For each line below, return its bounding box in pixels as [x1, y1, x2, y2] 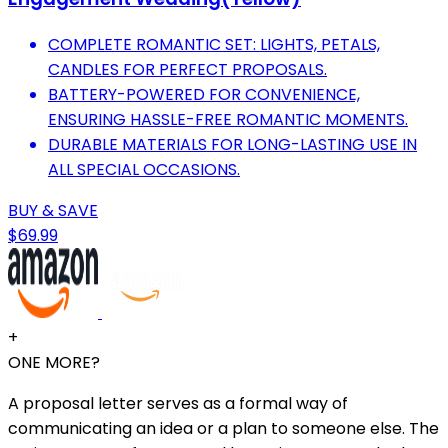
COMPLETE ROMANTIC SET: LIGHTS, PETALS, [48, 32, 380, 56]
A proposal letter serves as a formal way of [8, 391, 348, 415]
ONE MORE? [8, 350, 100, 374]
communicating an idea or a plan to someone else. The [8, 416, 439, 440]
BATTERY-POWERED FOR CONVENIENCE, [48, 82, 360, 106]
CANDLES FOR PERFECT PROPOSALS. [48, 57, 327, 81]
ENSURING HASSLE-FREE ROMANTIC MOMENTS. [48, 107, 408, 131]
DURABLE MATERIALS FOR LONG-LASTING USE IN [48, 132, 417, 156]
